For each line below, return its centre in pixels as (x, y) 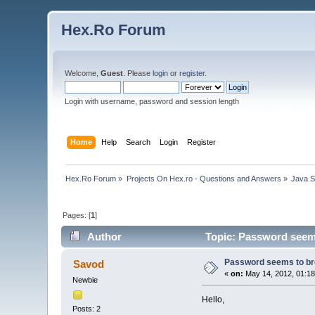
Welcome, (83, 73)
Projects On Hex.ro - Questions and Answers (204, 178)
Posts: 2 (87, 308)
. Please (138, 73)
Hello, (213, 300)
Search (138, 142)
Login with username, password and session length (152, 101)
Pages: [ (77, 215)
